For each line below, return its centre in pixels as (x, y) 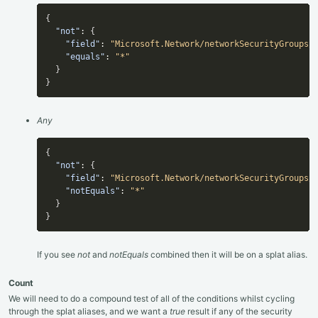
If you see (57, 255)
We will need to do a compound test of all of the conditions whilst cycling (152, 299)
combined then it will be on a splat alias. (228, 255)
